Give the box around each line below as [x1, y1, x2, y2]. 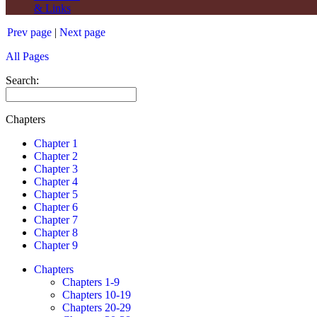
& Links [34, 2, 71, 14]
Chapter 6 [34, 201, 78, 213]
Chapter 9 [34, 239, 78, 251]
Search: [6, 74, 39, 86]
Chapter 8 [34, 226, 78, 238]
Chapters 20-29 [62, 301, 131, 313]
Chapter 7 [34, 214, 78, 226]
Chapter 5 [34, 188, 78, 200]
